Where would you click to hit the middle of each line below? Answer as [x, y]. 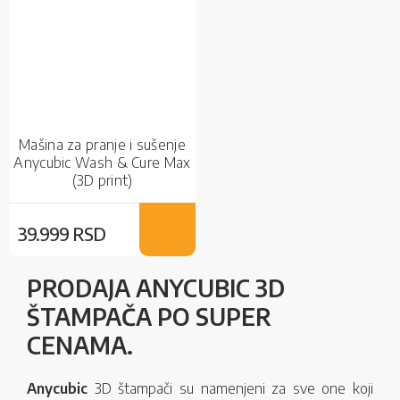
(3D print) [102, 181]
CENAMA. [80, 346]
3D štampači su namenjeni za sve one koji [233, 389]
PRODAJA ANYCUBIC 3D [156, 288]
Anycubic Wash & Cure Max [102, 163]
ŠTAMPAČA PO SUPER [149, 317]
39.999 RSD [62, 234]
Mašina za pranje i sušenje [102, 145]
